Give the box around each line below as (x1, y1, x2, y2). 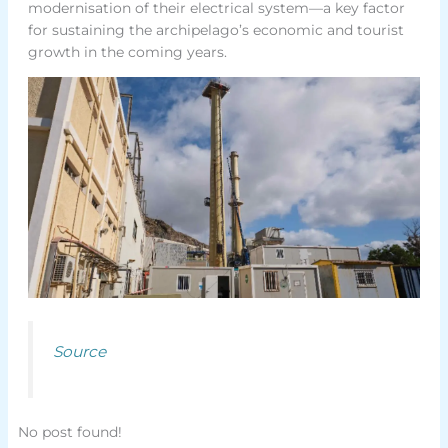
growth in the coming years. (27, 42, 227, 61)
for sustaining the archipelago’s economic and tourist (27, 20, 404, 39)
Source (52, 341, 106, 361)
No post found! (17, 423, 122, 442)
